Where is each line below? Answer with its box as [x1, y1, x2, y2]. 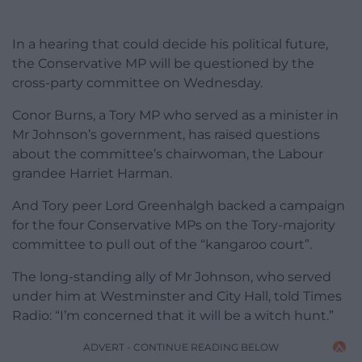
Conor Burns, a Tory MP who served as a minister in [12, 107, 339, 124]
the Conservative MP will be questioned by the [12, 56, 314, 72]
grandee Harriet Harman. [12, 166, 172, 182]
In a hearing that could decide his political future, [12, 36, 328, 53]
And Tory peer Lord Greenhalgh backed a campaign [12, 198, 345, 214]
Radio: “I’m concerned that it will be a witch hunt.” [12, 308, 334, 324]
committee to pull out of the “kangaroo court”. [12, 237, 312, 253]
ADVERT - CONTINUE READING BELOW [83, 341, 279, 354]
